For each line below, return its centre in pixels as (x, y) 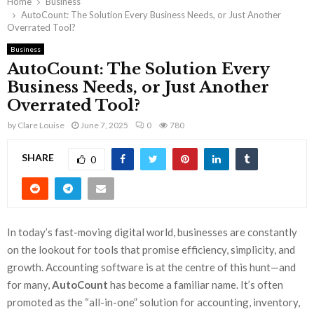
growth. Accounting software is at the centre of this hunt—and (151, 267)
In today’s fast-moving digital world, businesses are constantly (152, 232)
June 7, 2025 (104, 125)
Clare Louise (41, 125)
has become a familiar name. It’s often (196, 285)
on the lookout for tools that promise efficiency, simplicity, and (151, 250)
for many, (29, 285)
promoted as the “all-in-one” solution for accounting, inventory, (153, 302)
